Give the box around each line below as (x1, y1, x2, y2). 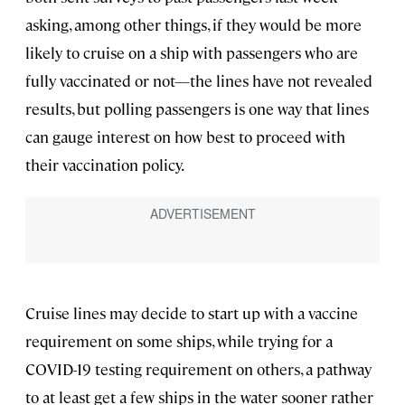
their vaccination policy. (25, 154, 184, 174)
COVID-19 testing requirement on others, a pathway (25, 358, 372, 379)
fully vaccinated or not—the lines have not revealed (25, 70, 372, 90)
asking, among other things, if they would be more (25, 14, 362, 34)
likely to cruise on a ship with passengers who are (25, 42, 358, 62)
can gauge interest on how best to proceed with (25, 126, 345, 146)
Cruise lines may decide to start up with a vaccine (25, 302, 358, 323)
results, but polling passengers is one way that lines (25, 98, 369, 118)
